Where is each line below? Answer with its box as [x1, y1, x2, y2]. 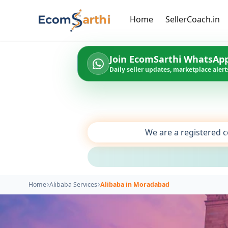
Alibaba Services [49, 180, 97, 189]
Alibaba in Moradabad [100, 180, 169, 189]
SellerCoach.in [165, 13, 220, 25]
